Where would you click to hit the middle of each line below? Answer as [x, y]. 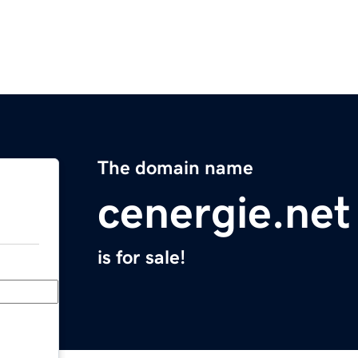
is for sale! [141, 258]
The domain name [175, 168]
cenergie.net [224, 213]
